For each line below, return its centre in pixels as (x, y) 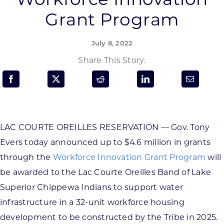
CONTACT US (71, 159)
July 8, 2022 (112, 44)
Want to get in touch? (76, 129)
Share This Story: (112, 60)
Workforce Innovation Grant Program (129, 157)
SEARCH (26, 37)
